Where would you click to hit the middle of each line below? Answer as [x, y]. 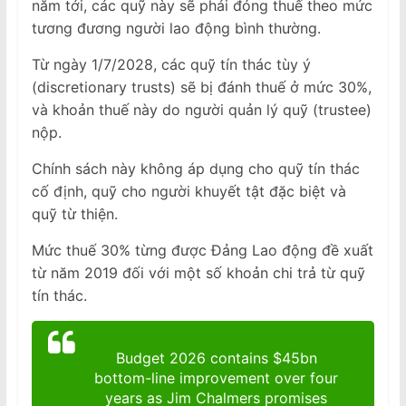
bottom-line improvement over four [217, 377]
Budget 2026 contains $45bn [216, 358]
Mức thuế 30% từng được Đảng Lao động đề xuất [202, 250]
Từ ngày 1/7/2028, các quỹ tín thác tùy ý [171, 64]
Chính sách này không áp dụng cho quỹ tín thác [195, 168]
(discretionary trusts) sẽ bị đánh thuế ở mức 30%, [201, 87]
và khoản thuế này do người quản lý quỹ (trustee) [201, 109]
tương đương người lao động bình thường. [176, 28]
